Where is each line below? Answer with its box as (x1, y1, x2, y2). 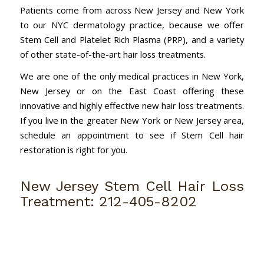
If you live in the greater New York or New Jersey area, (19, 114, 245, 127)
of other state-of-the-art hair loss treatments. (19, 48, 206, 60)
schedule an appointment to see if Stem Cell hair (19, 129, 245, 141)
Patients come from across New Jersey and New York (19, 4, 245, 16)
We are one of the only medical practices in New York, (19, 70, 245, 82)
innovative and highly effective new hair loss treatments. (19, 100, 245, 112)
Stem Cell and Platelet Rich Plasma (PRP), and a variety (19, 33, 245, 45)
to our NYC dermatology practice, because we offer (19, 18, 245, 31)
